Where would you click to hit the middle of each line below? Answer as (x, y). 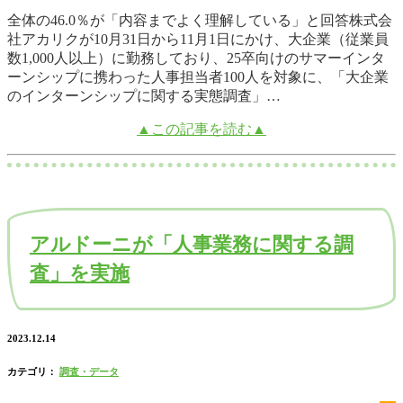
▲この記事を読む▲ (201, 130)
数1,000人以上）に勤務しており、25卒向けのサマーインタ (196, 58)
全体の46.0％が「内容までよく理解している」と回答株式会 (200, 21)
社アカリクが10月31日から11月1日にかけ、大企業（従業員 (198, 40)
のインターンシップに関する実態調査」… (144, 96)
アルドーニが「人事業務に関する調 (192, 245)
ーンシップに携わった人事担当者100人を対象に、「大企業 (198, 77)
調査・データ (89, 372)
